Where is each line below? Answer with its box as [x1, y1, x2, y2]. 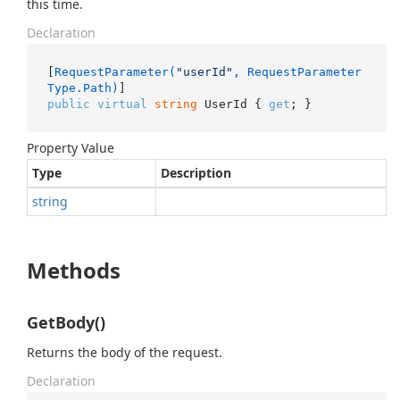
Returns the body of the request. [27, 344, 222, 361]
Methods [27, 255, 121, 285]
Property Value [27, 139, 114, 156]
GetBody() [27, 312, 105, 333]
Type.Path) [46, 80, 119, 95]
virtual [96, 96, 147, 111]
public [46, 96, 90, 111]
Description [161, 164, 231, 181]
